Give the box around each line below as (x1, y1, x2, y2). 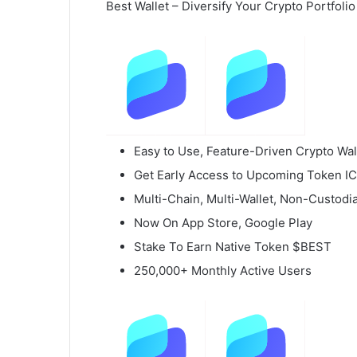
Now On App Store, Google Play (134, 214, 312, 230)
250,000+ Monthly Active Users (134, 262, 312, 278)
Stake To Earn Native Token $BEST (134, 238, 331, 254)
